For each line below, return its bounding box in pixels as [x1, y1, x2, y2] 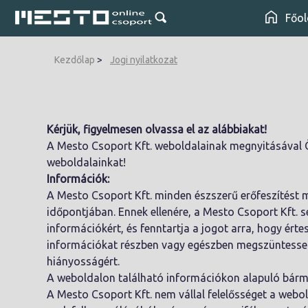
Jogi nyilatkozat [110, 54, 177, 65]
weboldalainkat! [47, 156, 126, 168]
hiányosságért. [47, 255, 120, 267]
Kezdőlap [54, 54, 95, 65]
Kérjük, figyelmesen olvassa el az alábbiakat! [47, 123, 267, 135]
